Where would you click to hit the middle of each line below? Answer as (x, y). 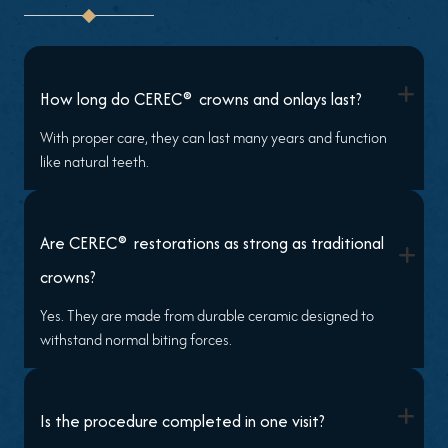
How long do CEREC (113, 98)
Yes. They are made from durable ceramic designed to (207, 315)
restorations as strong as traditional (257, 242)
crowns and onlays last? (278, 98)
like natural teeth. (94, 161)
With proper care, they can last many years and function (213, 137)
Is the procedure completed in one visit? (182, 420)
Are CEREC (80, 242)
